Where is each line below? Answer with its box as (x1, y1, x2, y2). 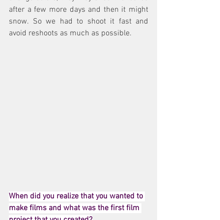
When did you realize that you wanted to (9, 191, 145, 201)
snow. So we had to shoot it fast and (9, 16, 148, 27)
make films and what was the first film (9, 203, 141, 213)
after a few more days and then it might (9, 4, 148, 15)
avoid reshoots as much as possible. (9, 28, 132, 38)
